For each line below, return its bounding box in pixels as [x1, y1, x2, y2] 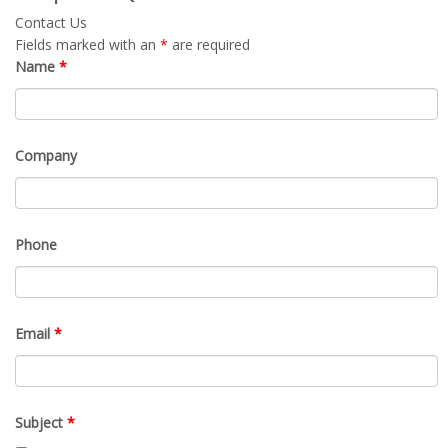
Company [15, 145, 77, 165]
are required [168, 34, 250, 54]
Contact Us [15, 12, 87, 32]
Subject [15, 412, 67, 432]
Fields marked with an [15, 34, 160, 54]
